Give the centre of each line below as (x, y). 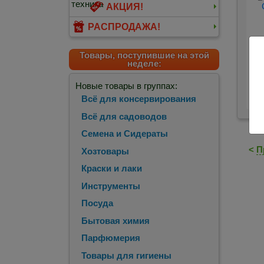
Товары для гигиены (126, 255)
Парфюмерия (111, 238)
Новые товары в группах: (126, 86)
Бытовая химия (115, 220)
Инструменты (111, 186)
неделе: (144, 63)
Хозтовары (105, 151)
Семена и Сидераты (125, 134)
